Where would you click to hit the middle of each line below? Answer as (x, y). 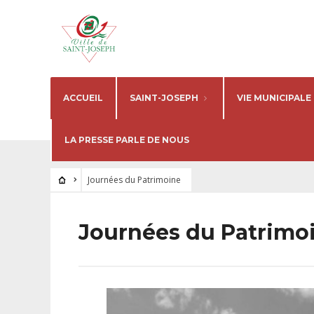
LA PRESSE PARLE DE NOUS (127, 140)
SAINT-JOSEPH (164, 98)
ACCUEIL (83, 98)
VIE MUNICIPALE (274, 98)
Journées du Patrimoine (134, 180)
